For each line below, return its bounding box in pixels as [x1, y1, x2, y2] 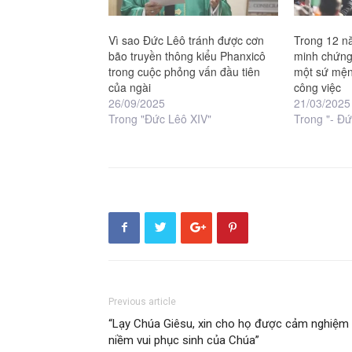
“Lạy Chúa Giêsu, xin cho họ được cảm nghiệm [108, 316, 349, 331]
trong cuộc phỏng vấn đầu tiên [108, 63, 260, 79]
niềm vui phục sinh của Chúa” [108, 332, 259, 347]
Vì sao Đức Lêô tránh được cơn [108, 31, 264, 48]
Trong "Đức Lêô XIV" [108, 110, 211, 126]
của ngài [108, 79, 151, 95]
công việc [294, 79, 342, 95]
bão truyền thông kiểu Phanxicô [108, 47, 266, 64]
